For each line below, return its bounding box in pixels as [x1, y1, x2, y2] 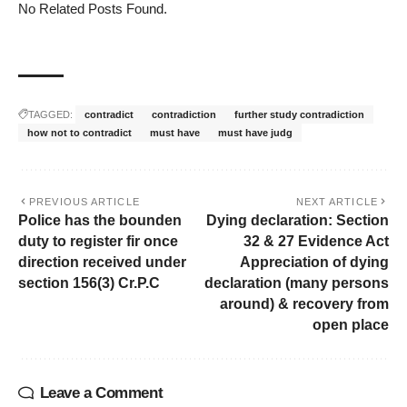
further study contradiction [234, 109, 364, 121]
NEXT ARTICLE [295, 196, 378, 208]
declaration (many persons [204, 275, 389, 292]
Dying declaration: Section [206, 213, 389, 229]
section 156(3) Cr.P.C [18, 275, 160, 292]
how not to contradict [27, 127, 132, 139]
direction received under [18, 254, 186, 271]
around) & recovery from [220, 296, 389, 313]
